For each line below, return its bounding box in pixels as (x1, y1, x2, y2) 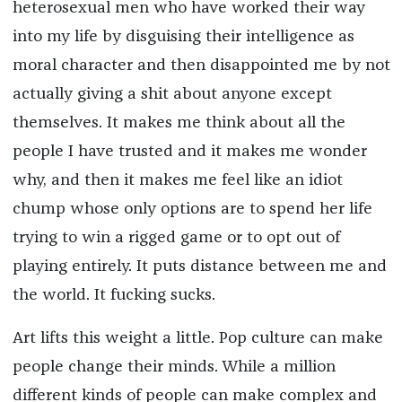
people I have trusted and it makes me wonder (12, 144, 367, 161)
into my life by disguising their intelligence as (12, 29, 354, 46)
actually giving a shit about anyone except (12, 86, 332, 103)
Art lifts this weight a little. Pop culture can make (12, 330, 383, 347)
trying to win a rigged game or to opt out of (12, 230, 340, 247)
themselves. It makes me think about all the (12, 115, 345, 132)
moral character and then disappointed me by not (12, 57, 390, 74)
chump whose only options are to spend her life (12, 201, 372, 218)
